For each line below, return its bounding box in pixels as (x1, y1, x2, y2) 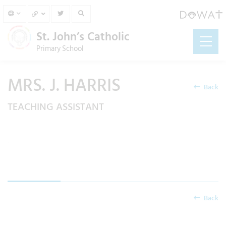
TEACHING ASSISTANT (8, 99, 104, 115)
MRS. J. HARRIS (8, 71, 121, 100)
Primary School (36, 42, 84, 55)
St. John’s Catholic (36, 27, 130, 46)
